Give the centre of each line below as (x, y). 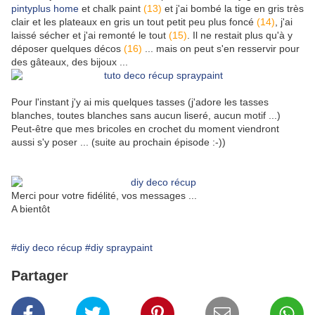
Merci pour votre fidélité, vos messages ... (105, 196)
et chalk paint (111, 9)
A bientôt (31, 209)
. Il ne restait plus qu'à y (240, 36)
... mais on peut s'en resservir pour (221, 49)
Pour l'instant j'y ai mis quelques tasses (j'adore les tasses (140, 102)
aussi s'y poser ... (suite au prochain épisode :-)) (118, 142)
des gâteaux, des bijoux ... (70, 62)
